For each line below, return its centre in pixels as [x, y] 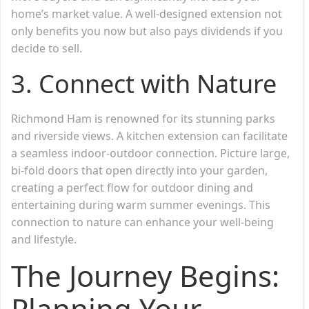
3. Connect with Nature [144, 83]
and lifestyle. [44, 239]
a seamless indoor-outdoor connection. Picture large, [150, 153]
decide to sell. [47, 48]
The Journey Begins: [145, 275]
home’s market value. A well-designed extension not [147, 13]
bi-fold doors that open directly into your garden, [139, 170]
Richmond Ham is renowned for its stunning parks [143, 118]
